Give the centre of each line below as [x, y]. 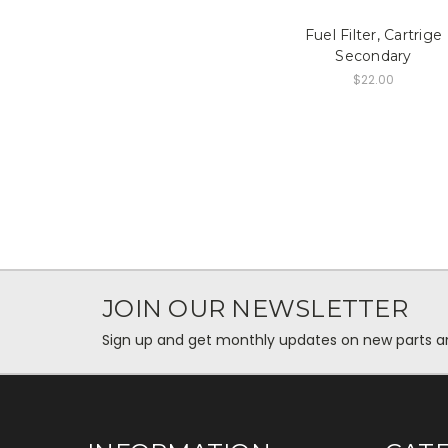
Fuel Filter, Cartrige [373, 34]
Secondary [373, 55]
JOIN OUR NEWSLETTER [255, 308]
